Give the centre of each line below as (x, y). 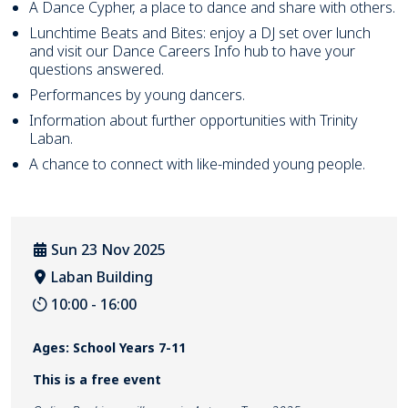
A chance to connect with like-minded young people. (197, 163)
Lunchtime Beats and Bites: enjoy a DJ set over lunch (200, 32)
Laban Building (102, 276)
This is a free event (97, 379)
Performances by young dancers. (137, 94)
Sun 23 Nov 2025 (108, 249)
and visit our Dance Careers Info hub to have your (192, 51)
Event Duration (85, 314)
